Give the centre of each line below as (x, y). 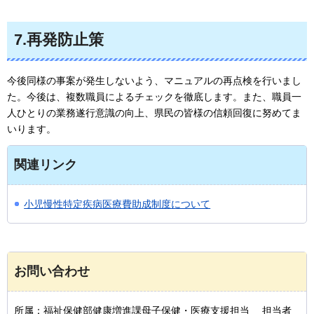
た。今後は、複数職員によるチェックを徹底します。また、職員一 (154, 97)
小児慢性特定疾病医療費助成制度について (117, 204)
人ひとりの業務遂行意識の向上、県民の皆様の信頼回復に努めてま (154, 113)
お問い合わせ (52, 272)
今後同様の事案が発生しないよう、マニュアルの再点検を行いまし (154, 81)
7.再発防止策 (59, 39)
